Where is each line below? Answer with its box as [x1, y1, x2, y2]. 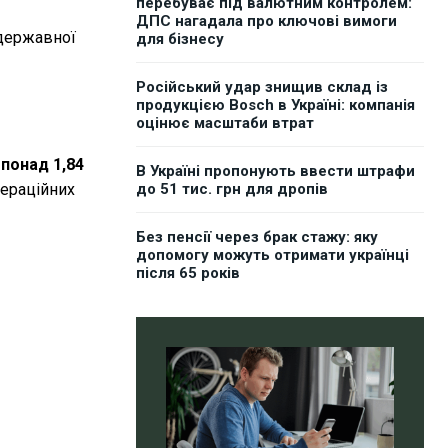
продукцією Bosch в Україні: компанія [136, 96, 415, 115]
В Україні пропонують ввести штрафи [136, 162, 415, 181]
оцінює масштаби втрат [136, 114, 314, 133]
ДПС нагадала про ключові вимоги [136, 12, 397, 31]
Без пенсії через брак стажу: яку [136, 228, 378, 247]
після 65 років [136, 264, 240, 283]
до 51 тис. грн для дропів [136, 180, 328, 199]
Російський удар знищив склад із [136, 78, 388, 97]
